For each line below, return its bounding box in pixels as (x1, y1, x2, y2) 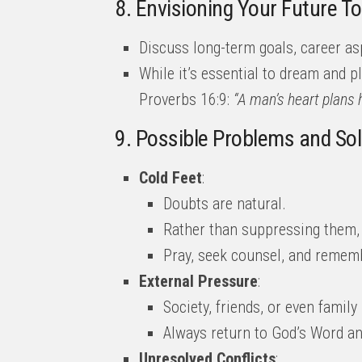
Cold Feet (139, 168, 202, 187)
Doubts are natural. (163, 194, 286, 213)
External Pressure (139, 271, 258, 291)
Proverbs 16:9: (139, 90, 234, 109)
